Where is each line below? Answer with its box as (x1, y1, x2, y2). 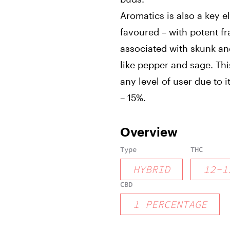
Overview (120, 124, 178, 139)
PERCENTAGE (145, 198, 207, 210)
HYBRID (133, 163, 170, 176)
